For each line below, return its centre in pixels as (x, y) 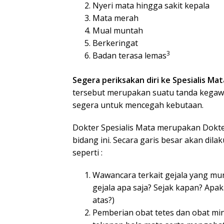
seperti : (87, 153)
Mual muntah (118, 31)
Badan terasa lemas (129, 56)
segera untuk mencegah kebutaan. (138, 105)
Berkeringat (115, 43)
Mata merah (115, 18)
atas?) (103, 200)
